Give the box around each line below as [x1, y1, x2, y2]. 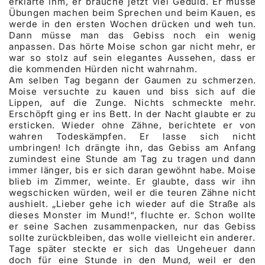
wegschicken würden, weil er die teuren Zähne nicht [9, 186, 256, 198]
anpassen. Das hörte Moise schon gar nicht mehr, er [9, 40, 256, 52]
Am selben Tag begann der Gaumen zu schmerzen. [9, 74, 256, 86]
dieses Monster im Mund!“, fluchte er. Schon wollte [9, 209, 256, 221]
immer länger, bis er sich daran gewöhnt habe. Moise [9, 164, 256, 176]
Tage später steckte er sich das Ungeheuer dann [9, 243, 256, 254]
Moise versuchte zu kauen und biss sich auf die [9, 85, 256, 97]
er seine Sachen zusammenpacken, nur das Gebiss [9, 220, 256, 232]
